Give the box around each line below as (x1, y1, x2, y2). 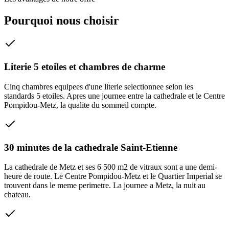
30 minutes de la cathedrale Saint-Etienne (4, 142, 177, 153)
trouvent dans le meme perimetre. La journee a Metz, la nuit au (4, 181, 205, 190)
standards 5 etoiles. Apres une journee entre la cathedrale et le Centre (4, 91, 225, 100)
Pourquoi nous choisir (4, 13, 119, 27)
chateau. (4, 190, 31, 199)
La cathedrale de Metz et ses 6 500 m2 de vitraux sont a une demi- (4, 163, 217, 172)
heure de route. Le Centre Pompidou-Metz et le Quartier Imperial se (4, 172, 222, 181)
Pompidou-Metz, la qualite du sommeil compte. (4, 100, 156, 109)
